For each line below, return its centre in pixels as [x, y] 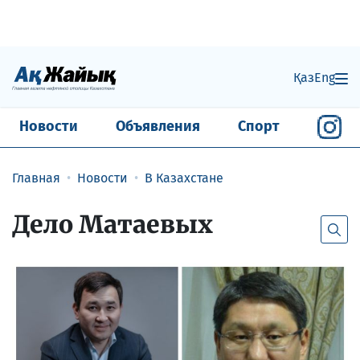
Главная [36, 178]
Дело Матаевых [112, 224]
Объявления [157, 127]
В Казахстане [184, 178]
